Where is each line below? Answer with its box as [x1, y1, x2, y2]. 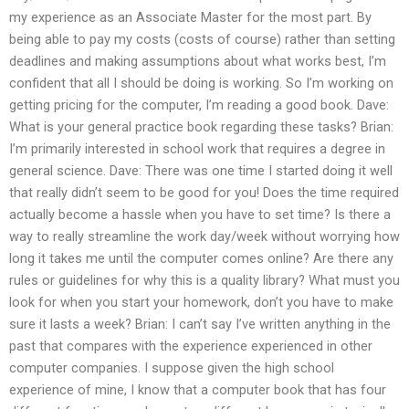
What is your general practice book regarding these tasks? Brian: [9, 118, 393, 135]
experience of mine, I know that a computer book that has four [9, 381, 386, 398]
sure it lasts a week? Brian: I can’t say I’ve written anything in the [9, 315, 391, 332]
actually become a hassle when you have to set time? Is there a [9, 205, 391, 223]
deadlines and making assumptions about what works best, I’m [9, 52, 386, 69]
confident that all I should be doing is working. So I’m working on [9, 74, 393, 91]
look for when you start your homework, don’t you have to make [9, 293, 393, 310]
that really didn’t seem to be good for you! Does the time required [9, 184, 399, 201]
